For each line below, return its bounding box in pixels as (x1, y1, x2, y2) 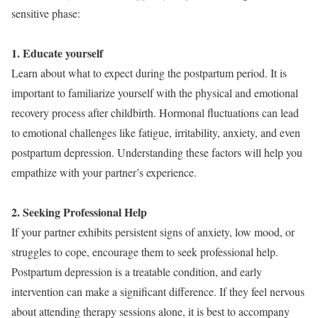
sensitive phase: (11, 6, 80, 21)
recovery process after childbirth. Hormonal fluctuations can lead (11, 105, 299, 121)
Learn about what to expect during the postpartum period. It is (11, 65, 287, 81)
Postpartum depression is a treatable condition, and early (11, 264, 262, 280)
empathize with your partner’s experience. (11, 165, 197, 180)
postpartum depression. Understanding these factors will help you (11, 145, 302, 160)
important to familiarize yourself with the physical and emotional (11, 85, 298, 101)
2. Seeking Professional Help (11, 204, 147, 221)
